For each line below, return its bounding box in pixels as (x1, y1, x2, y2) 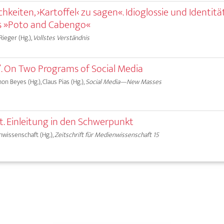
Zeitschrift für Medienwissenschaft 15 (54, 129, 159, 141)
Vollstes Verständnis (33, 31, 90, 43)
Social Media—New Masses (85, 75, 162, 87)
